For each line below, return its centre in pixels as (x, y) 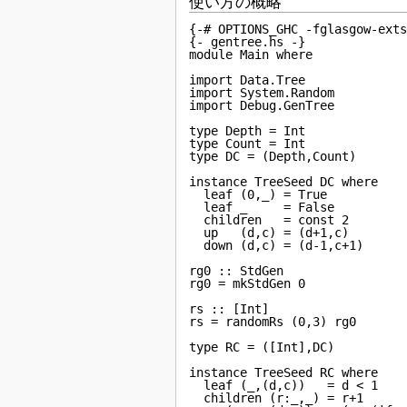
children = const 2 (269, 220)
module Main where (251, 55)
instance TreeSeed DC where (284, 182)
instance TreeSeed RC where (284, 372)
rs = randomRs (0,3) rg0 (273, 322)
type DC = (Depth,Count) (273, 156)
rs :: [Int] (229, 309)
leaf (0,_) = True (258, 194)
